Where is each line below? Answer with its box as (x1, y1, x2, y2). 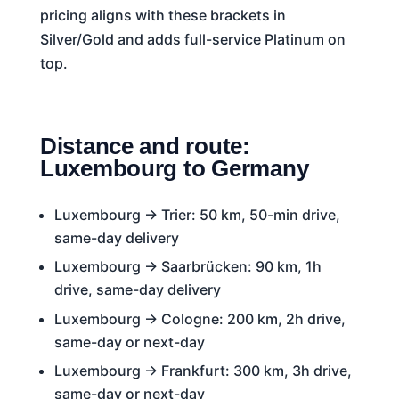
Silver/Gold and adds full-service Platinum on (39, 29, 346, 48)
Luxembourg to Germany (39, 155, 309, 181)
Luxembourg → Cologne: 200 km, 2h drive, (53, 309, 346, 328)
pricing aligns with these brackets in (39, 5, 286, 24)
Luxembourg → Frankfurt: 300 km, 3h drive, (53, 362, 352, 380)
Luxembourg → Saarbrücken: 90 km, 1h (53, 257, 322, 276)
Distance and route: (39, 133, 250, 159)
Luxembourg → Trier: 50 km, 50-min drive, (53, 205, 340, 224)
